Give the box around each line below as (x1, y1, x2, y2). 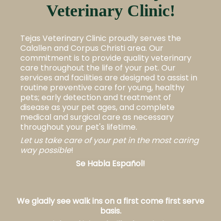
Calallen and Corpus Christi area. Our (20, 42, 163, 54)
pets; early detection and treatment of (20, 92, 171, 103)
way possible (20, 145, 71, 156)
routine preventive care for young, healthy (20, 82, 184, 93)
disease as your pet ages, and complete (20, 102, 175, 113)
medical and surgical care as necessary (20, 111, 174, 123)
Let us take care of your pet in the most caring (20, 135, 199, 146)
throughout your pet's (20, 121, 107, 133)
